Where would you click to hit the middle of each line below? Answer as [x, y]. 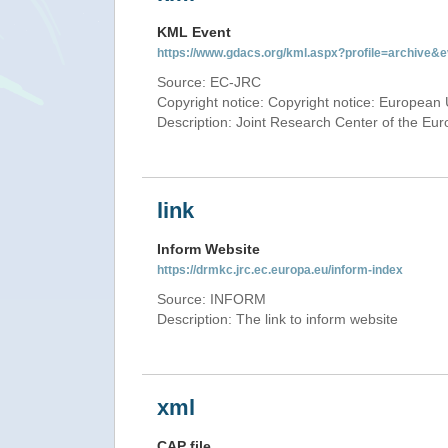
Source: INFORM [211, 299]
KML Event [194, 32]
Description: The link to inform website [277, 319]
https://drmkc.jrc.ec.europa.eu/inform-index [280, 270]
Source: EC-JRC [209, 82]
